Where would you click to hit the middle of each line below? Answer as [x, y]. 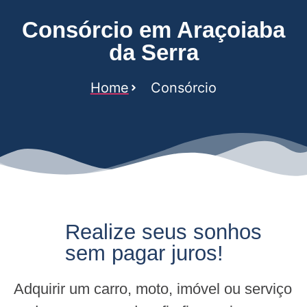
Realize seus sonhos [163, 232]
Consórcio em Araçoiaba [153, 29]
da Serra [153, 52]
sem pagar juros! [144, 253]
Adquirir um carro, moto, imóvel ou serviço [153, 288]
